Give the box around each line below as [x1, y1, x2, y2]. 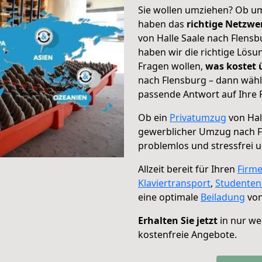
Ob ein [138, 111, 170, 124]
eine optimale [138, 191, 201, 204]
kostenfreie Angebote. [138, 228, 237, 241]
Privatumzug [170, 111, 226, 124]
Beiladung [201, 191, 245, 204]
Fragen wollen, [138, 60, 205, 73]
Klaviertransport [138, 177, 211, 189]
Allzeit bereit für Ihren [138, 163, 237, 175]
